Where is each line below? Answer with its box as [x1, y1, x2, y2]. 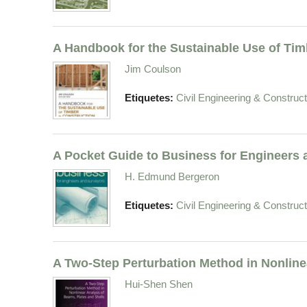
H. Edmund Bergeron [125, 171, 219, 183]
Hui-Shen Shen [125, 278, 193, 291]
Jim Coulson [125, 63, 181, 75]
